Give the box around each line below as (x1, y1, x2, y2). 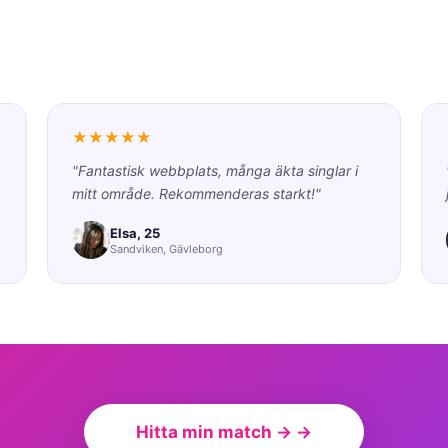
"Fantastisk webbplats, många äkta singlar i (72, 162, 359, 179)
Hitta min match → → (136, 422, 312, 442)
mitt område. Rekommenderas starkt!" (72, 185, 322, 202)
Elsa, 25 (110, 224, 161, 241)
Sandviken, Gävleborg (110, 241, 224, 256)
